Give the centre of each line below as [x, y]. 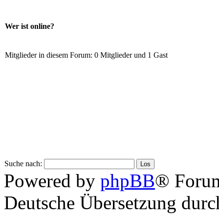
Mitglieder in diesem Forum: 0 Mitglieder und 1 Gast [86, 55]
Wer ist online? [30, 26]
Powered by [52, 180]
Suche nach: [23, 163]
